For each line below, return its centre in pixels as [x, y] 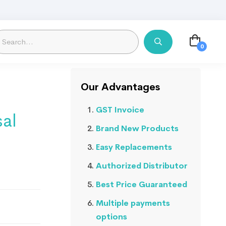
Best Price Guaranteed [141, 184]
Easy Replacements [134, 147]
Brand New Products [137, 128]
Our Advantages [120, 87]
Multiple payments [133, 203]
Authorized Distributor [142, 166]
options [111, 217]
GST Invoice [120, 110]
